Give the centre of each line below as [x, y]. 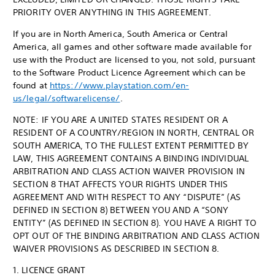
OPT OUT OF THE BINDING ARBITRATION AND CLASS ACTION [137, 236]
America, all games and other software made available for [132, 47]
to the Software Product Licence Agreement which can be [130, 72]
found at [31, 85]
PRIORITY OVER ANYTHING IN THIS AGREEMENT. [112, 12]
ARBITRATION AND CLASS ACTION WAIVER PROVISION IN [129, 171]
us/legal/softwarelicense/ [67, 98]
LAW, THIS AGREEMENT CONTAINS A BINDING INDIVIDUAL [131, 158]
